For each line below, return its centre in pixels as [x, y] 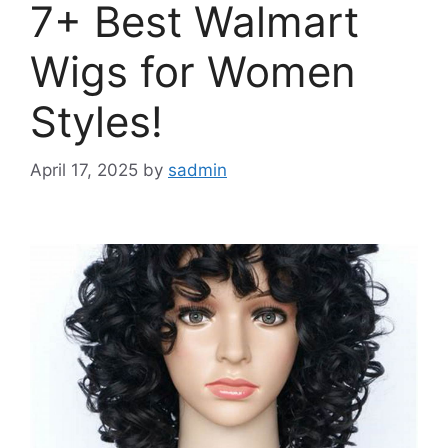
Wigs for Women [193, 71]
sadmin [197, 170]
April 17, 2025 [84, 170]
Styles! [96, 121]
